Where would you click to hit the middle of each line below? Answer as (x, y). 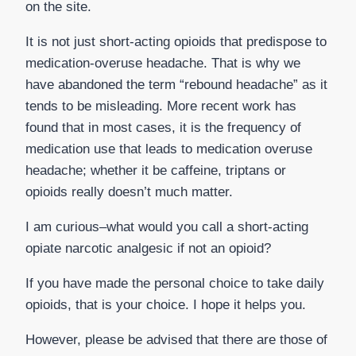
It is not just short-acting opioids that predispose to (176, 42)
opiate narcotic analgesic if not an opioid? (148, 249)
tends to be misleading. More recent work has (161, 106)
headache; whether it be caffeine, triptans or (156, 171)
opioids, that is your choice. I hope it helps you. (166, 305)
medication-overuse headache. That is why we (163, 64)
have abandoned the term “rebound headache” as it (176, 85)
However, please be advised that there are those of (176, 340)
